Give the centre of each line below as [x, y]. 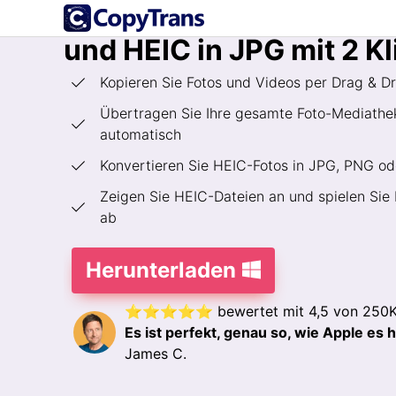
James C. [156, 354]
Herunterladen [161, 270]
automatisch [141, 134]
